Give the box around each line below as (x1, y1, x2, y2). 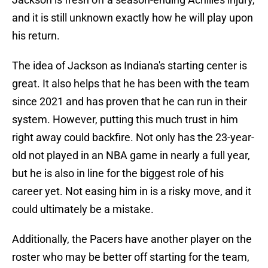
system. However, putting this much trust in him (12, 113, 238, 126)
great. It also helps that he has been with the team (12, 77, 249, 90)
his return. (12, 29, 60, 42)
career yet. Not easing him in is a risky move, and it (12, 185, 251, 198)
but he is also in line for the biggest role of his (12, 167, 224, 180)
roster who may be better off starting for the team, (12, 251, 249, 264)
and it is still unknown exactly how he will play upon (12, 11, 253, 25)
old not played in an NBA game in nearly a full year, (12, 149, 250, 162)
